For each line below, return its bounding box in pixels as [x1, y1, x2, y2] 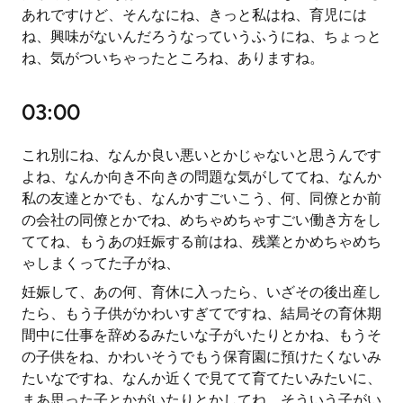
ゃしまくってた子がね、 [22, 255, 180, 272]
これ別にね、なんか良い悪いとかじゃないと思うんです [22, 147, 381, 164]
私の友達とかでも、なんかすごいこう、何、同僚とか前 [22, 190, 381, 207]
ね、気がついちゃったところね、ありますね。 [22, 49, 324, 67]
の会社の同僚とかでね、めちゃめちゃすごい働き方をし [22, 211, 381, 228]
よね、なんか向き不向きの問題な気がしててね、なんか [22, 168, 381, 185]
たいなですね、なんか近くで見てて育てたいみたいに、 [22, 370, 381, 387]
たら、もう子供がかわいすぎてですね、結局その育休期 [22, 305, 381, 322]
